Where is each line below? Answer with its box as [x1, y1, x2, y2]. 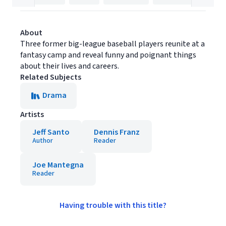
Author [32, 136, 53, 146]
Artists [20, 109, 44, 120]
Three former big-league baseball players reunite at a [20, 38, 205, 49]
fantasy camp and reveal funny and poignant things [20, 49, 196, 61]
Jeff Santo [32, 127, 70, 138]
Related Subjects [20, 72, 81, 83]
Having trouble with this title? [60, 200, 166, 211]
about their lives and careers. [20, 61, 119, 72]
